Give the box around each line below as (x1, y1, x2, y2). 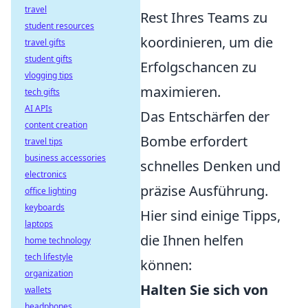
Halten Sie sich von (140, 280, 268, 300)
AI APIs (25, 102, 52, 114)
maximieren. (140, 82, 221, 102)
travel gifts (25, 36, 65, 48)
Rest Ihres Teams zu (140, 8, 267, 27)
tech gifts (25, 86, 60, 98)
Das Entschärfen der (140, 107, 269, 126)
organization (25, 267, 73, 279)
